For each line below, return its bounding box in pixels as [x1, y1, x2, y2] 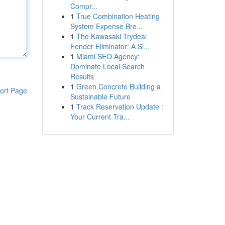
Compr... [70, 1, 97, 11]
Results [70, 71, 94, 81]
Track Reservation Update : [76, 101, 163, 111]
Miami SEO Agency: [76, 51, 140, 61]
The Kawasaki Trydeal [76, 31, 147, 41]
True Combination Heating [76, 11, 160, 21]
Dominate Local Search [70, 61, 145, 71]
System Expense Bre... [70, 21, 143, 31]
